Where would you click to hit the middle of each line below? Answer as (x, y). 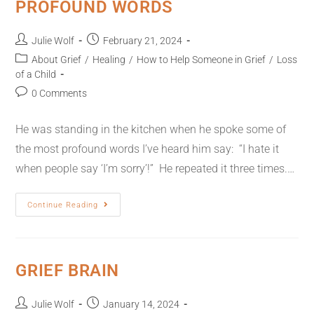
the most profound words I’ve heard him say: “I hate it (148, 149)
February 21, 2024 (143, 41)
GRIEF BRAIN (68, 271)
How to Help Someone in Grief (202, 60)
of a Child (36, 74)
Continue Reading (63, 205)
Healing (109, 60)
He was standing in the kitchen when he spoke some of (151, 129)
